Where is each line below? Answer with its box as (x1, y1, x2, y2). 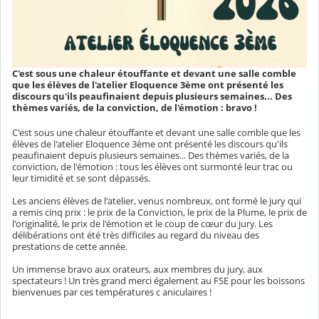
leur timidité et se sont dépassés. (12, 172, 152, 185)
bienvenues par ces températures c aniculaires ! (12, 286, 214, 299)
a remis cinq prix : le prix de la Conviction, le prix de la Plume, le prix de (12, 206, 307, 219)
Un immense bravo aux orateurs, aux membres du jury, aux (12, 263, 263, 276)
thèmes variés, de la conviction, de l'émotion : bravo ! (12, 101, 257, 115)
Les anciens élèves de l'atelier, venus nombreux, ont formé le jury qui (12, 194, 301, 208)
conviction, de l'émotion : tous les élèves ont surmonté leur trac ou (12, 160, 293, 174)
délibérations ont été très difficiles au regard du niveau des (12, 229, 259, 242)
